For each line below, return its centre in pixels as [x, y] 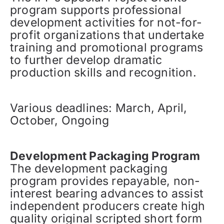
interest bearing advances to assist [107, 194]
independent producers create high [108, 206]
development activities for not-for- [106, 23]
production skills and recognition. [103, 73]
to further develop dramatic [86, 60]
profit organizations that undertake [107, 35]
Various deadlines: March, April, [99, 108]
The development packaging [89, 169]
